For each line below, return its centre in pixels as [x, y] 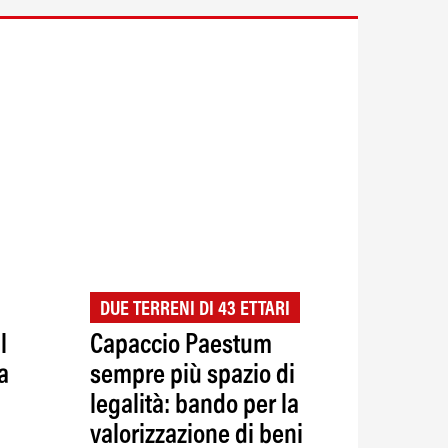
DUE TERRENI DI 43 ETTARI [194, 309]
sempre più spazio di [192, 375]
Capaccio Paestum [180, 345]
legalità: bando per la [194, 405]
